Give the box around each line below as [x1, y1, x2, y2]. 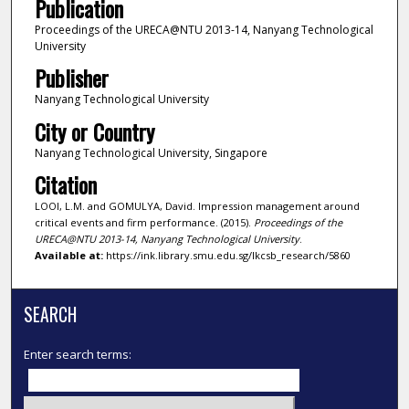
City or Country [34, 114, 154, 148]
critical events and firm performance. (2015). [34, 215, 254, 230]
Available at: [34, 248, 103, 263]
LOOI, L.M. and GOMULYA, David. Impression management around [34, 199, 360, 214]
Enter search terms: [24, 346, 132, 362]
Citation [34, 168, 97, 202]
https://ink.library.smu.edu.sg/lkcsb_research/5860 [102, 248, 351, 263]
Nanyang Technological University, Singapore [34, 144, 267, 161]
